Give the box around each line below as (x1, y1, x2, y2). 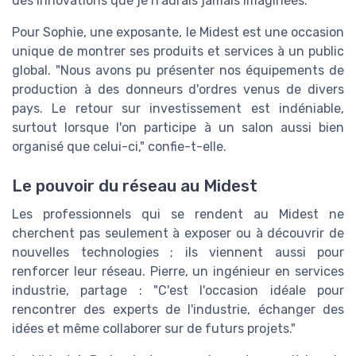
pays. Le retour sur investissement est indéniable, (12, 101, 344, 117)
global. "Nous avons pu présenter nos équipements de (12, 63, 344, 79)
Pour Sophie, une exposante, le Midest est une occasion (12, 25, 344, 41)
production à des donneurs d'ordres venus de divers (12, 82, 344, 98)
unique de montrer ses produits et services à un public (12, 44, 344, 60)
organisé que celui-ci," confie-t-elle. (12, 139, 226, 155)
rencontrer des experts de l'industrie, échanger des (12, 301, 344, 317)
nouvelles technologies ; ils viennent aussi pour (12, 244, 344, 260)
